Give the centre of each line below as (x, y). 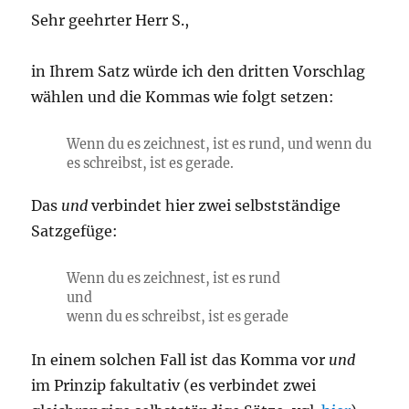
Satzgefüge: (75, 231)
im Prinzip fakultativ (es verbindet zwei (174, 385)
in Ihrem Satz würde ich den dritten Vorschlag (199, 72)
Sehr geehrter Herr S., (110, 21)
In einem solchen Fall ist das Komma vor (180, 359)
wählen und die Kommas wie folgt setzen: (183, 97)
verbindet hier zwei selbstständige (215, 206)
